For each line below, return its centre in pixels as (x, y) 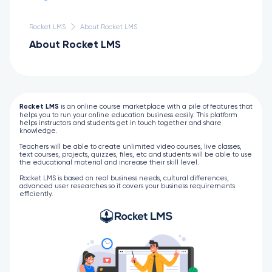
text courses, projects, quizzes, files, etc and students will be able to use (136, 155)
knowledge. (39, 131)
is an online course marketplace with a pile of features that (156, 107)
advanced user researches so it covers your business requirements (127, 186)
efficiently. (36, 194)
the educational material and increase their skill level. (109, 162)
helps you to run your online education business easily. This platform (128, 115)
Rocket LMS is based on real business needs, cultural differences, (124, 178)
